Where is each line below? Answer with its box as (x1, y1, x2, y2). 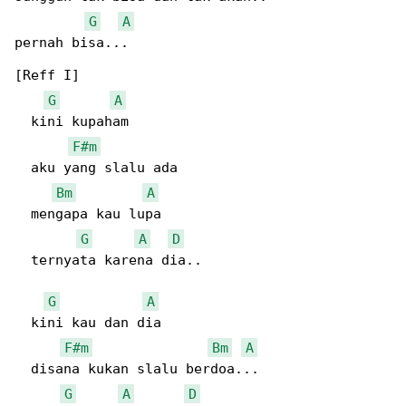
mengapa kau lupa (14, 206, 161, 222)
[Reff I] (14, 67, 80, 83)
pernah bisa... (14, 34, 129, 51)
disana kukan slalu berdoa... (14, 361, 259, 377)
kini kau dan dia (14, 314, 161, 331)
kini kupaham (14, 113, 129, 130)
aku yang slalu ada (14, 159, 178, 176)
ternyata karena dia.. (14, 252, 202, 268)
